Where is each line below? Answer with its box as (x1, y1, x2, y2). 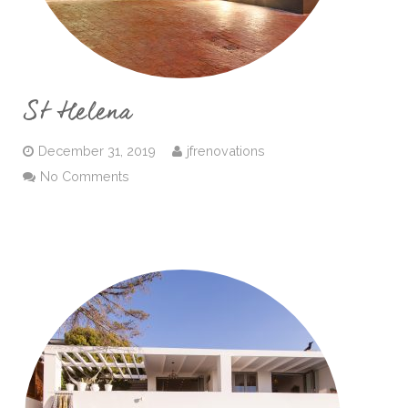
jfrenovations (187, 143, 265, 158)
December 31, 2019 (38, 143, 156, 158)
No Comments (40, 168, 129, 184)
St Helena (23, 100, 131, 125)
